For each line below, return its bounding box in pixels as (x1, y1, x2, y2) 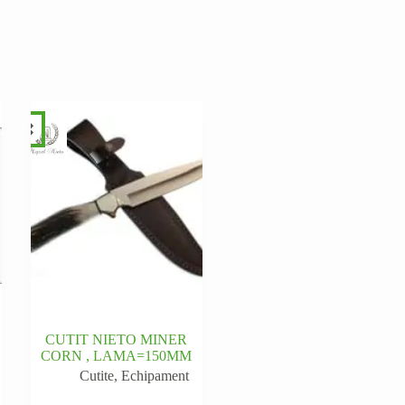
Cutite (80, 367, 115, 383)
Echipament (121, 367, 190, 383)
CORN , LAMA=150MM (41, 347, 193, 363)
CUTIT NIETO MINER (45, 331, 188, 347)
